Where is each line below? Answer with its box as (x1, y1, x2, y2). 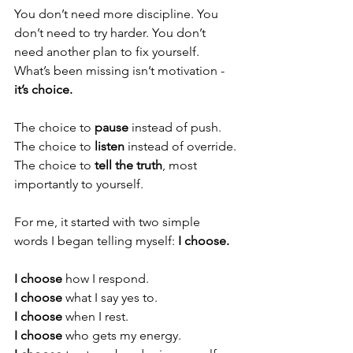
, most (162, 158, 200, 173)
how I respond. (62, 271, 149, 286)
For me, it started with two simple (14, 214, 203, 229)
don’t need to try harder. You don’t (14, 25, 209, 40)
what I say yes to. (62, 290, 158, 305)
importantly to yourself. (14, 176, 143, 191)
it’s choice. (14, 82, 72, 97)
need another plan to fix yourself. (14, 44, 203, 59)
